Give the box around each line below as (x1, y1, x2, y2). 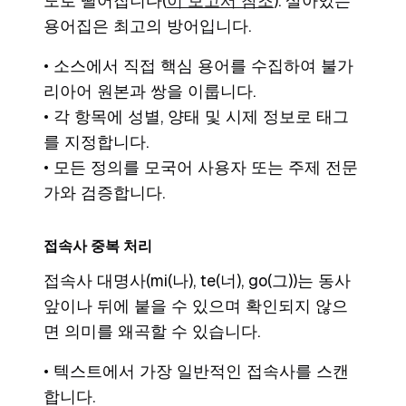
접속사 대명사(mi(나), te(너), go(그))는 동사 (43, 271, 351, 291)
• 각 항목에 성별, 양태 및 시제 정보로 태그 (43, 107, 349, 127)
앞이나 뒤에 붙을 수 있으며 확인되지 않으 (43, 296, 348, 316)
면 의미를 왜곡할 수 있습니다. (43, 322, 260, 342)
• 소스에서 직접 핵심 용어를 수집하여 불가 (43, 56, 353, 76)
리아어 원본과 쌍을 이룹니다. (43, 82, 256, 101)
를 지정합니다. (43, 132, 149, 152)
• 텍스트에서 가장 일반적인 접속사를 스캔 (43, 362, 349, 382)
